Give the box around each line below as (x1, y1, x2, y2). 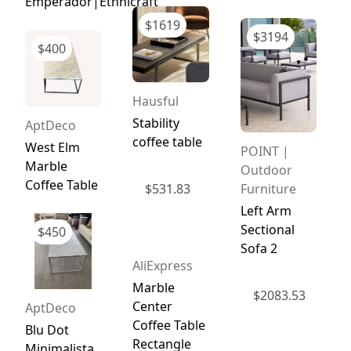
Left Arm (240, 201, 291, 219)
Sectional (240, 220, 295, 238)
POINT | (240, 142, 289, 160)
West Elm (24, 138, 80, 156)
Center (132, 297, 173, 315)
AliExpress (132, 256, 194, 274)
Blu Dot (24, 320, 69, 338)
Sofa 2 (240, 239, 277, 257)
